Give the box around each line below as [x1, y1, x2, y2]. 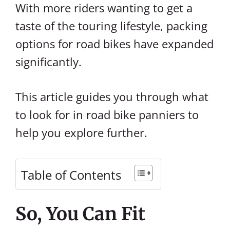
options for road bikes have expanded [15, 36, 214, 51]
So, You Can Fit [15, 203, 145, 225]
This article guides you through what [15, 89, 208, 104]
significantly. [15, 54, 82, 69]
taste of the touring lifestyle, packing [15, 18, 207, 33]
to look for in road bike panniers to [15, 107, 199, 122]
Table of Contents [21, 166, 121, 183]
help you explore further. [15, 125, 147, 140]
